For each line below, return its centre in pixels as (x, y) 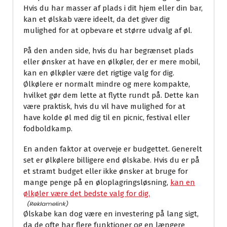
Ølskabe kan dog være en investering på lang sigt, (111, 214)
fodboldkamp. (48, 129)
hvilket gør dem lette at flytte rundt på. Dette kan (111, 96)
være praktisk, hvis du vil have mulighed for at (104, 107)
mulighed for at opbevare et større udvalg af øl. (108, 31)
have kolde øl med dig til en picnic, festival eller (107, 118)
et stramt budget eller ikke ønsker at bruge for (106, 172)
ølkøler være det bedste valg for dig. (87, 194)
